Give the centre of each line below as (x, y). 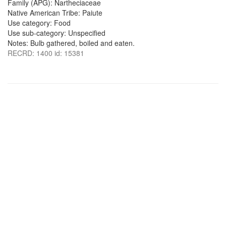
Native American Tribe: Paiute (55, 13)
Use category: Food (39, 23)
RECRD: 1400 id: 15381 (46, 53)
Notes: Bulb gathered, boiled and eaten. (71, 43)
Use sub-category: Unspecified (56, 33)
